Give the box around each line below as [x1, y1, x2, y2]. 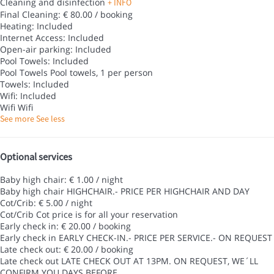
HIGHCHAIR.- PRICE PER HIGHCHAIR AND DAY [67, 185, 250, 198]
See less [36, 113, 65, 125]
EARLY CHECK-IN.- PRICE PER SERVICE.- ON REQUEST [59, 232, 272, 244]
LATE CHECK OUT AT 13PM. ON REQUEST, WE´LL [61, 255, 258, 267]
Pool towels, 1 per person [50, 67, 153, 79]
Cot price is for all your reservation [36, 209, 178, 221]
